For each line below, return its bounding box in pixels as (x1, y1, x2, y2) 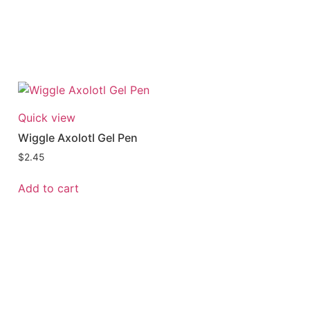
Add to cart (18, 181, 79, 196)
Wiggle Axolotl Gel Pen (18, 131, 138, 145)
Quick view (18, 111, 75, 125)
